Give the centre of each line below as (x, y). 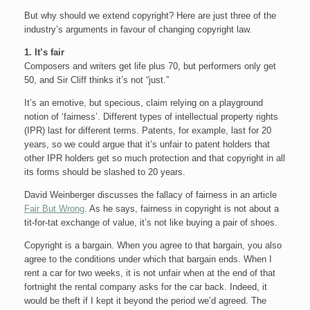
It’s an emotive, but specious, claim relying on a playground (144, 103)
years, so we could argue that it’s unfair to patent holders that (147, 144)
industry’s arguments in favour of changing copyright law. (138, 29)
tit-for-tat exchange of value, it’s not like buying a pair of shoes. (151, 222)
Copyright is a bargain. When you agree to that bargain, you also (153, 245)
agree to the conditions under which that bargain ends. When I (148, 259)
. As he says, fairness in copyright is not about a (182, 209)
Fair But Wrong (54, 209)
